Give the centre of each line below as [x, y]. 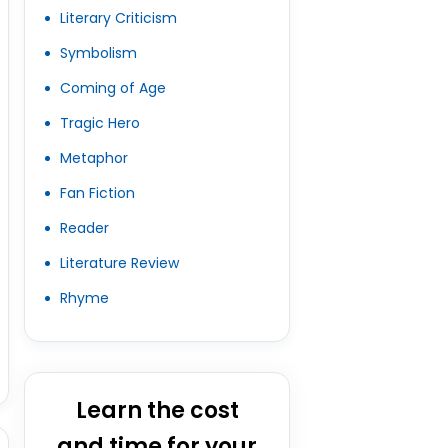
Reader [84, 228]
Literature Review [119, 263]
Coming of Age [112, 88]
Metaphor [93, 158]
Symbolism [98, 53]
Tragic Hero [99, 123]
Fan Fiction [97, 193]
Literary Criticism [118, 18]
